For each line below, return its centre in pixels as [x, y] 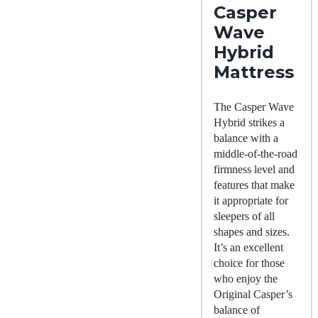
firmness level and [254, 170]
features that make [254, 185]
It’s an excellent [248, 248]
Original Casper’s [253, 295]
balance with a [246, 138]
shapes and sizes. [252, 232]
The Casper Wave [254, 107]
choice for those [249, 263]
